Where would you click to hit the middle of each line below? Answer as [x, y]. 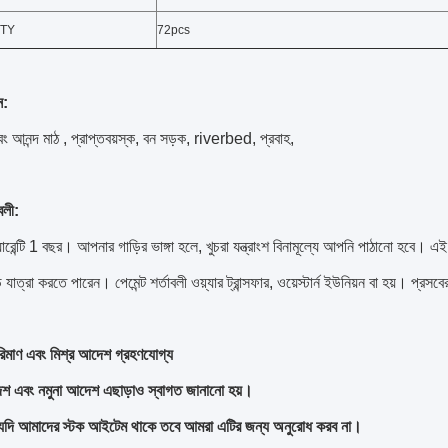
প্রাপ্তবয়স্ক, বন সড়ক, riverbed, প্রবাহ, [182, 138]
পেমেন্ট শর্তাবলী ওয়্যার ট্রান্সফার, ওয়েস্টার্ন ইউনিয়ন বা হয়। [261, 282]
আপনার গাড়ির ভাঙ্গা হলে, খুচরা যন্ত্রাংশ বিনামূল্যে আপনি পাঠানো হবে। [251, 246]
